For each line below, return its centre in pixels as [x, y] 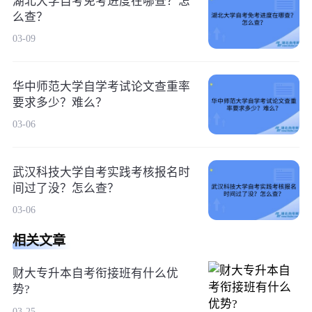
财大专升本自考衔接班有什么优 [95, 274]
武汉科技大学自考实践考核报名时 [101, 172]
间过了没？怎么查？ [65, 188]
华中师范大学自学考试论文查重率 [101, 86]
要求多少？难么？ [60, 102]
